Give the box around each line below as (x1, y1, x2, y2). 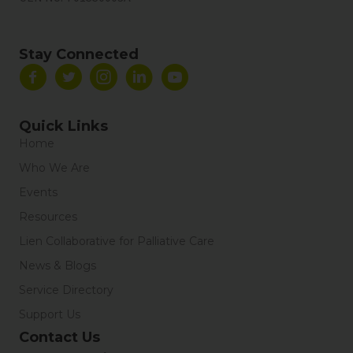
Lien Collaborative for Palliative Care (19, 234, 214, 249)
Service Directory (19, 283, 113, 298)
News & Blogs (19, 258, 96, 273)
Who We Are (19, 161, 90, 176)
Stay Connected (19, 46, 139, 64)
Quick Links (19, 117, 108, 136)
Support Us (19, 307, 80, 322)
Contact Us (19, 329, 100, 347)
